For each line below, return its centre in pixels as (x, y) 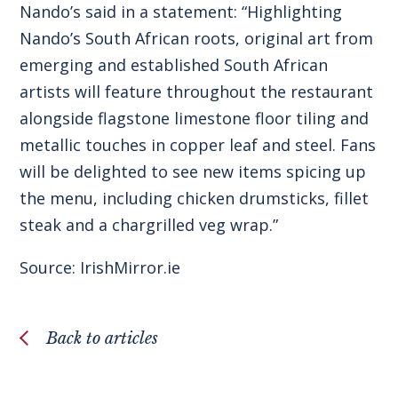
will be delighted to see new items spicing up (193, 171)
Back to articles (103, 338)
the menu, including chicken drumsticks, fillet (195, 198)
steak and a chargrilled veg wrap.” (149, 224)
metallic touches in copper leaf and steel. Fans (198, 144)
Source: (50, 267)
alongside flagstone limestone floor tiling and (195, 118)
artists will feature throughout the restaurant (197, 91)
